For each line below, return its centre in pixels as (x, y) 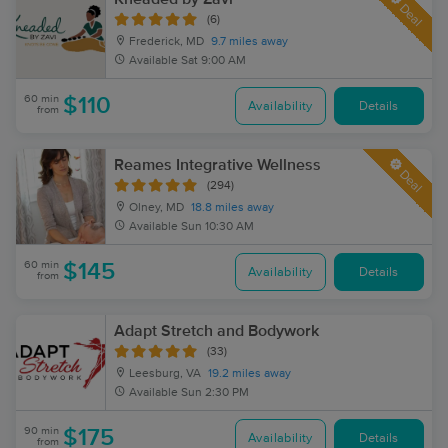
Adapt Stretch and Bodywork (216, 331)
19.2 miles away (249, 374)
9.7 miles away (249, 42)
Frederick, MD (165, 42)
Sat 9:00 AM (213, 61)
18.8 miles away (232, 208)
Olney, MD (155, 208)
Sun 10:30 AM (217, 227)
